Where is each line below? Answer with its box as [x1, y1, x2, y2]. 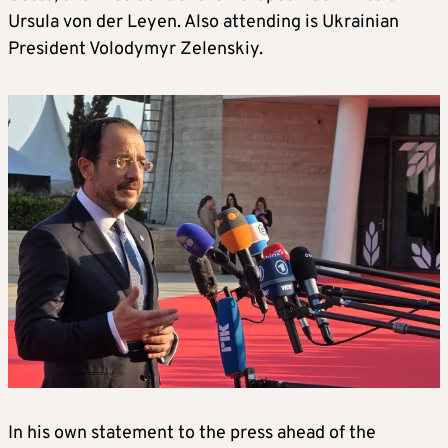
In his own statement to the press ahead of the [8, 421, 376, 445]
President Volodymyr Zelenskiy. [8, 38, 263, 62]
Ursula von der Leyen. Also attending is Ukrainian [8, 11, 399, 35]
